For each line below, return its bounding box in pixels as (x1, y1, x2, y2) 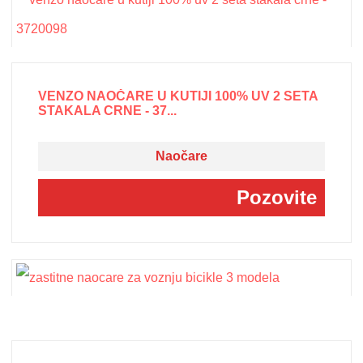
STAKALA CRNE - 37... (38, 103, 177, 117)
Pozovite (236, 186, 317, 208)
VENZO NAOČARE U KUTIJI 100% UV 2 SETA (38, 88, 318, 103)
